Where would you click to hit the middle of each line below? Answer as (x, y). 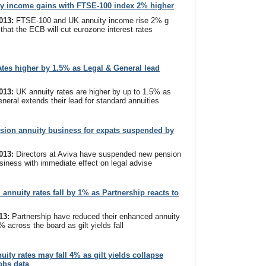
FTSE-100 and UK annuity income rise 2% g (92, 20)
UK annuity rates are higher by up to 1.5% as (94, 92)
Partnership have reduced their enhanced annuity (96, 216)
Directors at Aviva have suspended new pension (99, 154)
